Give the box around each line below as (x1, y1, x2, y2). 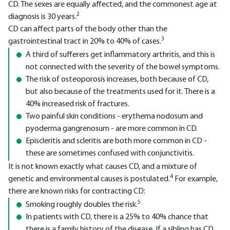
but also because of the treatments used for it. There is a (26, 88, 215, 96)
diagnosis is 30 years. (8, 13, 76, 21)
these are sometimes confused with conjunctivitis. (26, 149, 194, 158)
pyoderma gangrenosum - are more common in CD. (26, 125, 198, 133)
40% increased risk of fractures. (26, 100, 129, 108)
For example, (175, 175, 218, 183)
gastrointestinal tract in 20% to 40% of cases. (8, 37, 161, 46)
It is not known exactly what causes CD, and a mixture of (8, 163, 197, 171)
